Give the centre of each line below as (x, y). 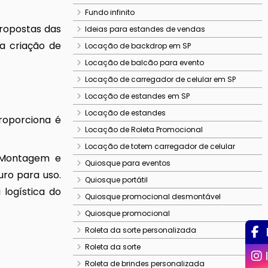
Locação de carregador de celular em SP (160, 79)
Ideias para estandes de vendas (145, 29)
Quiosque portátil (116, 180)
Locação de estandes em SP (137, 96)
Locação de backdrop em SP (138, 46)
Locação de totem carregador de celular (160, 146)
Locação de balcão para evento (144, 63)
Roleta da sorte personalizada (141, 230)
